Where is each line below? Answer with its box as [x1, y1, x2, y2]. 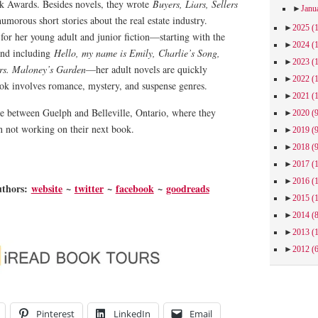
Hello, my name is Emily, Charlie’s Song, [54, 46, 220, 60]
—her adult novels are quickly [86, 62, 207, 76]
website [31, 181, 62, 196]
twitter [74, 181, 104, 196]
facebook [115, 181, 154, 196]
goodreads [165, 181, 209, 196]
